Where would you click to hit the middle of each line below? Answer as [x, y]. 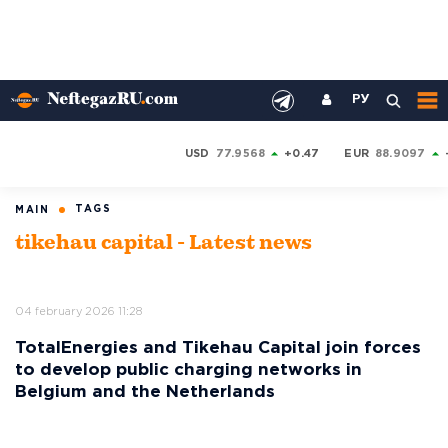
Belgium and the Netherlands [145, 392]
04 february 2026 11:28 [78, 312]
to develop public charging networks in [188, 370]
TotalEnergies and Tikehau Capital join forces [218, 348]
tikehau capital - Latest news [163, 244]
